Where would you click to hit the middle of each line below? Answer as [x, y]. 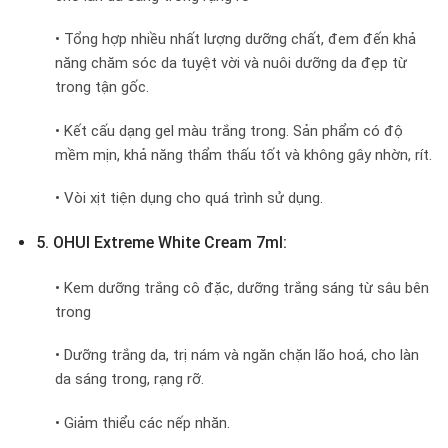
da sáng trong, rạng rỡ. [129, 379]
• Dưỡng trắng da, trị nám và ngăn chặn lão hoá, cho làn [237, 355]
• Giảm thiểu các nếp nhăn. [142, 422]
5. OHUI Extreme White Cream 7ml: [161, 242]
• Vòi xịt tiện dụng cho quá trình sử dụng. [189, 198]
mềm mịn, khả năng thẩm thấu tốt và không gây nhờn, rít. [243, 154]
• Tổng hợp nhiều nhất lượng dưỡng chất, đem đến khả [235, 39]
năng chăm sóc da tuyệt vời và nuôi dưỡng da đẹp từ [231, 63]
